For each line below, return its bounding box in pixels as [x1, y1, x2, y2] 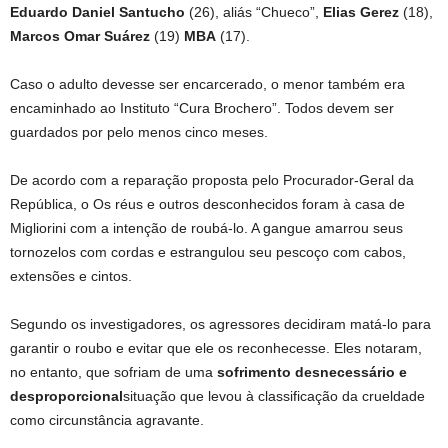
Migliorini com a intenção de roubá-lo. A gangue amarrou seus [10, 220, 403, 237]
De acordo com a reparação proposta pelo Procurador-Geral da [10, 172, 414, 189]
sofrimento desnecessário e [217, 364, 407, 381]
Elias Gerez [323, 4, 399, 21]
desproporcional [10, 388, 123, 405]
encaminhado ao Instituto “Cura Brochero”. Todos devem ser [10, 100, 394, 117]
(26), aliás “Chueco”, [185, 4, 323, 21]
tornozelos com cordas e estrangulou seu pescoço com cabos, [10, 244, 406, 261]
